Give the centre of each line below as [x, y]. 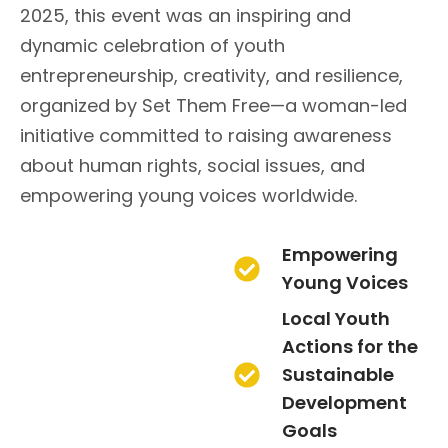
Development [344, 402]
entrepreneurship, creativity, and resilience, [211, 75]
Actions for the [349, 346]
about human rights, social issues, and [192, 165]
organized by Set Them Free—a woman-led [213, 105]
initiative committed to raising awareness [206, 135]
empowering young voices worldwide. [188, 195]
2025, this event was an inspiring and [185, 15]
